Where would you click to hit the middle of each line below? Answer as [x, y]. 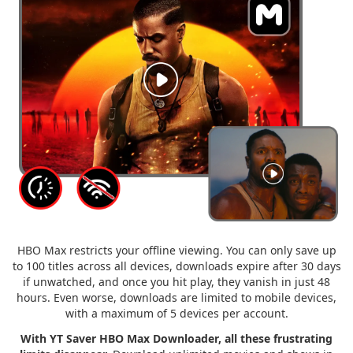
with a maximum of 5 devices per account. [176, 313]
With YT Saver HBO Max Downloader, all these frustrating [176, 338]
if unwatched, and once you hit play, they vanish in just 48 [176, 281]
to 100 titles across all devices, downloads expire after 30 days [176, 266]
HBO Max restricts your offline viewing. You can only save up [176, 250]
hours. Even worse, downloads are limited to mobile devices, [176, 297]
